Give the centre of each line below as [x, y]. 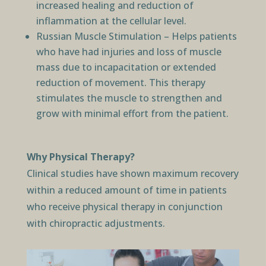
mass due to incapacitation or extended [126, 67]
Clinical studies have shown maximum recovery [132, 174]
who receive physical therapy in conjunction [124, 207]
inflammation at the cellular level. [111, 21]
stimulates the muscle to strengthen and [129, 98]
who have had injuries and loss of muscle [129, 52]
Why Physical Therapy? [80, 157]
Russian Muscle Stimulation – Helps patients [136, 37]
